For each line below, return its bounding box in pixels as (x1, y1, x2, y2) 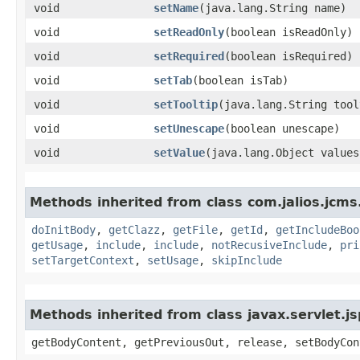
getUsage (31, 238, 83, 252)
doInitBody (31, 223, 96, 236)
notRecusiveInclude (211, 238, 327, 252)
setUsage (147, 253, 198, 267)
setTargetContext (31, 253, 134, 267)
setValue (153, 145, 205, 159)
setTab (153, 73, 192, 87)
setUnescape (153, 121, 224, 135)
